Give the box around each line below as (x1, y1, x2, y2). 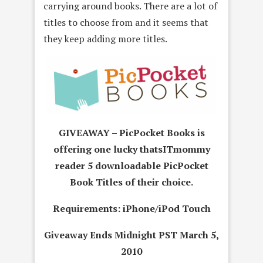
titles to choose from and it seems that (43, 15, 208, 29)
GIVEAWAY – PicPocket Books (58, 126, 195, 139)
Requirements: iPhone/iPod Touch (52, 201, 211, 215)
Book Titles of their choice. (70, 175, 193, 188)
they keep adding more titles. (43, 32, 167, 45)
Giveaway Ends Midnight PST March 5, (44, 228, 219, 241)
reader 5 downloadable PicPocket (55, 159, 208, 172)
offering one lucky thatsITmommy (53, 142, 210, 156)
